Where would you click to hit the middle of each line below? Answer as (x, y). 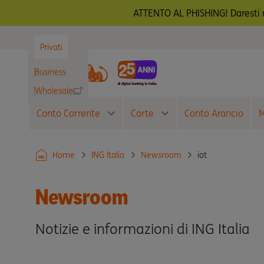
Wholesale (54, 91)
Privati (51, 47)
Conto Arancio (214, 113)
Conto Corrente (68, 113)
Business (50, 72)
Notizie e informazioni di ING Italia (143, 229)
